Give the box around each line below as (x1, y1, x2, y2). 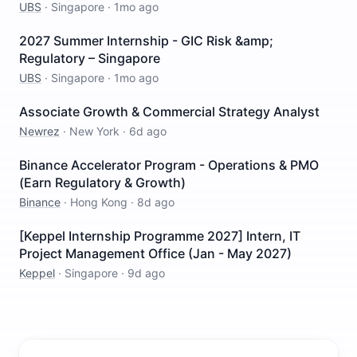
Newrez (19, 124, 60, 138)
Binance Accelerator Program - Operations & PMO (19, 157, 319, 173)
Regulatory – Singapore (19, 50, 160, 66)
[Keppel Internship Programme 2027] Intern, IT (19, 228, 300, 244)
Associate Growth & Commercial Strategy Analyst (19, 104, 320, 120)
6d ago (129, 124, 167, 138)
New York (69, 124, 120, 138)
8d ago (137, 195, 175, 209)
